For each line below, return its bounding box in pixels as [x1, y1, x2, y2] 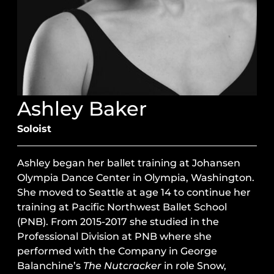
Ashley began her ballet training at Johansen [17, 157, 240, 169]
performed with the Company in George [17, 245, 217, 257]
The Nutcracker [83, 260, 164, 272]
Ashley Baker [17, 97, 147, 121]
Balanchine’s [17, 260, 83, 272]
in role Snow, [164, 260, 226, 272]
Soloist [17, 123, 51, 135]
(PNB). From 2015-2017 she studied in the [17, 216, 219, 228]
